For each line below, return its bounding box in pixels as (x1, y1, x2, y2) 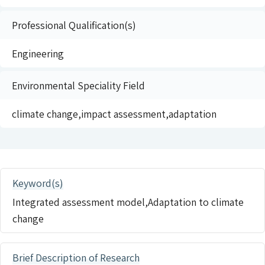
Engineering (12, 46, 64, 60)
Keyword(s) (12, 175, 63, 190)
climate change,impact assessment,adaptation (12, 106, 216, 121)
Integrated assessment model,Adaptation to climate (12, 194, 244, 209)
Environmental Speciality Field (12, 77, 145, 92)
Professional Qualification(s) (12, 17, 136, 32)
